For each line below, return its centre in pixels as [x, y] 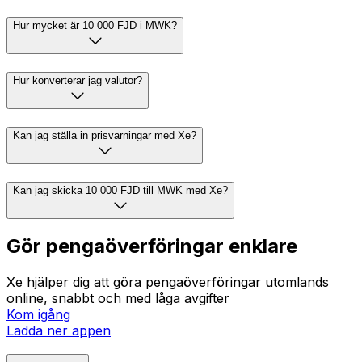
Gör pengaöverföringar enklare [152, 246]
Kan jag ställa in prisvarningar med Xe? [105, 135]
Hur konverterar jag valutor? [78, 81]
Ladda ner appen [59, 331]
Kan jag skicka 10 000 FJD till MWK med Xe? [120, 190]
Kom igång [38, 315]
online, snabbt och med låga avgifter [118, 299]
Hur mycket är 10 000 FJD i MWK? [95, 26]
